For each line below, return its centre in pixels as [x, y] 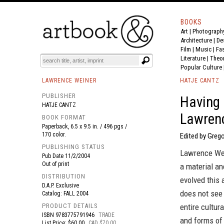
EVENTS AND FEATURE [113, 37]
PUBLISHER [59, 96]
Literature [193, 58]
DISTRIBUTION [64, 176]
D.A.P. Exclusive [60, 185]
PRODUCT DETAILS [70, 206]
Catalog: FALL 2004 [65, 193]
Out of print [55, 164]
